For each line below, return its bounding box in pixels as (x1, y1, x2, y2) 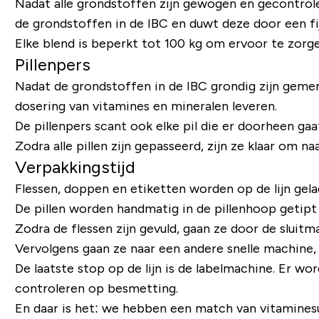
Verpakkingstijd (14, 157, 135, 177)
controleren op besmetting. (14, 281, 178, 296)
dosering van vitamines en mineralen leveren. (14, 99, 277, 113)
